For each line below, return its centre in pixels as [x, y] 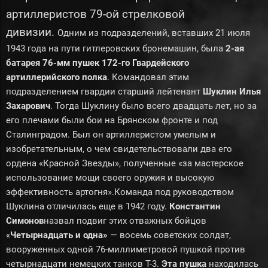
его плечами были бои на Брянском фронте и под [112, 120]
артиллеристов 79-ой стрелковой [95, 14]
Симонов [25, 221]
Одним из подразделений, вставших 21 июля [154, 33]
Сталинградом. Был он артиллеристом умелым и [111, 135]
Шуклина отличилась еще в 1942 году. [88, 206]
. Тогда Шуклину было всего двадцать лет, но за [153, 106]
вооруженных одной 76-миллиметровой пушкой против [126, 249]
